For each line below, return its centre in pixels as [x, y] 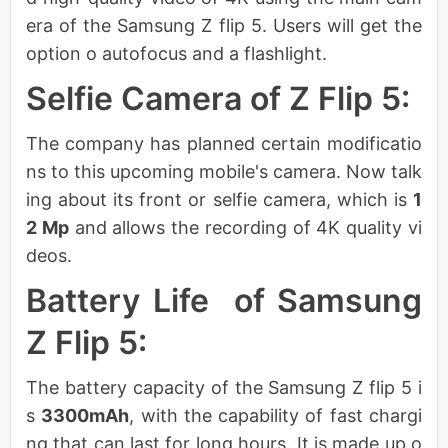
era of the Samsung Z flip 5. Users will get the [224, 25]
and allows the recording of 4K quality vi [245, 227]
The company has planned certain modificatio [224, 143]
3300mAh [85, 415]
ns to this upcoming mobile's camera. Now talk [224, 171]
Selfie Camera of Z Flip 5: [218, 98]
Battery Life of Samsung [224, 300]
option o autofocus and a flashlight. [176, 53]
